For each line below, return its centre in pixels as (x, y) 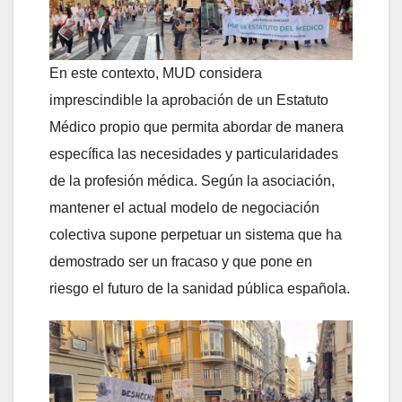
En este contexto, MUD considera (156, 74)
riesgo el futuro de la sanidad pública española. (200, 289)
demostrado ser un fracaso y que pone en (181, 262)
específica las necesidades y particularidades (194, 154)
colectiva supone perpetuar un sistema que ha (196, 235)
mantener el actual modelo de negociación (184, 208)
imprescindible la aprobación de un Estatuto (189, 100)
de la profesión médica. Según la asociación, (192, 181)
